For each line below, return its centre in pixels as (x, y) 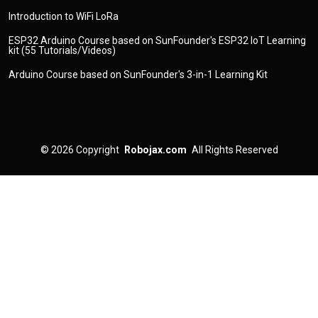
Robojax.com (155, 149)
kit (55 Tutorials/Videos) (62, 50)
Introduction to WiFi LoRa (64, 16)
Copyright (97, 149)
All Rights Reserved (235, 149)
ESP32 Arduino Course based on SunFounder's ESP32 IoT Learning (157, 40)
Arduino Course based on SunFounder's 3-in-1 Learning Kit (138, 74)
